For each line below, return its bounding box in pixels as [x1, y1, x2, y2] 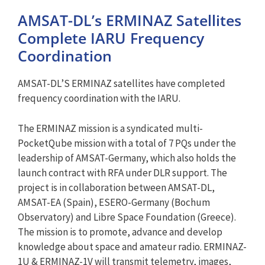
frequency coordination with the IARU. [18, 92, 180, 105]
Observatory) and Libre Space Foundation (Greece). [18, 210, 236, 224]
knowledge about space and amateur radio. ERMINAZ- [18, 240, 247, 253]
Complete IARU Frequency [18, 28, 204, 48]
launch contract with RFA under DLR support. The [18, 166, 227, 179]
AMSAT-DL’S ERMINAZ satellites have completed [18, 77, 225, 90]
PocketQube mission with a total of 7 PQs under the [18, 136, 236, 150]
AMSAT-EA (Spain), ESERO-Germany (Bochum [18, 195, 210, 209]
